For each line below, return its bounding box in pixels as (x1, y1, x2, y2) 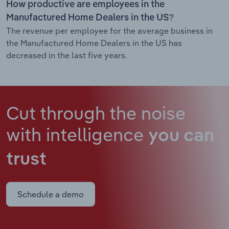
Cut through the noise (6, 101, 186, 124)
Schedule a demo (17, 189, 84, 199)
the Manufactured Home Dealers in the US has (6, 37, 182, 48)
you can (148, 127, 214, 145)
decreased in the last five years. (6, 50, 127, 60)
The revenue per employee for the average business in (6, 25, 213, 36)
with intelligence (6, 122, 148, 146)
